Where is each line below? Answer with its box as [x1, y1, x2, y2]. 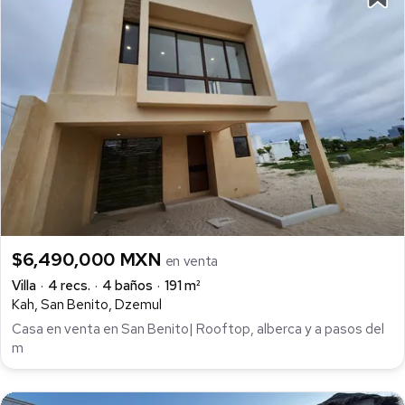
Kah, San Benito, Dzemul [12, 296, 162, 315]
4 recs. [48, 277, 90, 296]
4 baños [102, 277, 153, 296]
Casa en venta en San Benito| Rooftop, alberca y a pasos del [12, 319, 384, 338]
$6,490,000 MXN [12, 248, 165, 272]
